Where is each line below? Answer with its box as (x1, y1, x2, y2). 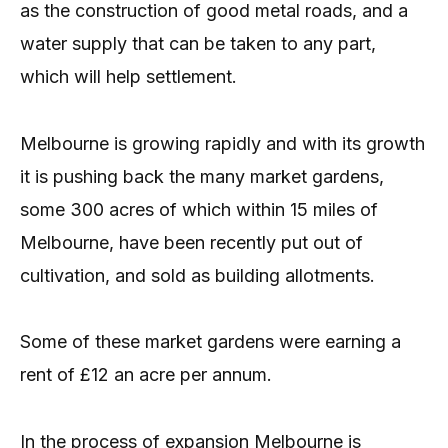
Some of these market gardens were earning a (20, 331, 401, 353)
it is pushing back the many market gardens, (20, 165, 384, 187)
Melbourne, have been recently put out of (20, 231, 363, 253)
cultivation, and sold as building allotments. (20, 264, 375, 286)
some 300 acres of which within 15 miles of (20, 198, 378, 220)
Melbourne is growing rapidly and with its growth (20, 132, 425, 154)
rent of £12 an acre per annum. (20, 364, 272, 386)
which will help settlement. (20, 66, 237, 88)
